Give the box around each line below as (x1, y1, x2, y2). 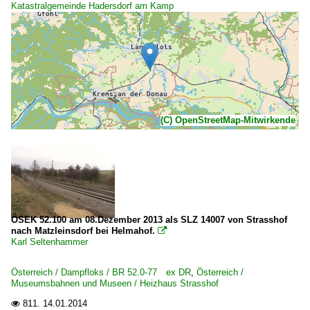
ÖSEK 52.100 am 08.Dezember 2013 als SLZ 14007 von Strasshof (11, 215, 287, 225)
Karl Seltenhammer (11, 237, 88, 247)
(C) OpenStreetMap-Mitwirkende (161, 115, 295, 125)
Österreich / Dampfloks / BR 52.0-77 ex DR (11, 267, 191, 277)
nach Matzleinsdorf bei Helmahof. (11, 226, 155, 236)
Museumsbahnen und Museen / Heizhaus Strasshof (11, 278, 219, 289)
